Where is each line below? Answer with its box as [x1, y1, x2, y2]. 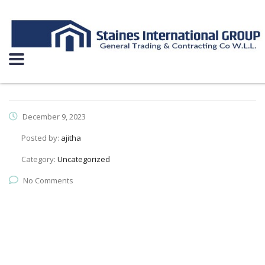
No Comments [23, 175, 73, 186]
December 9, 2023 [21, 111, 86, 122]
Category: [21, 154, 57, 164]
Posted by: [21, 132, 61, 143]
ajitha [61, 132, 81, 143]
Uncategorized [57, 154, 110, 164]
